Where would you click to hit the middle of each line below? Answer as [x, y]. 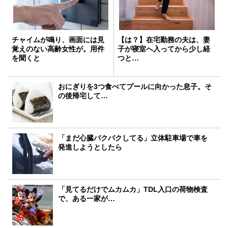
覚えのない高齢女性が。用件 [58, 49]
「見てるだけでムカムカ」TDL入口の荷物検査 [133, 189]
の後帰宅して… [83, 95]
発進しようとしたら [90, 147]
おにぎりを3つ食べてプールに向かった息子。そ [135, 86]
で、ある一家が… [87, 198]
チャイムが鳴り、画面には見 [58, 39]
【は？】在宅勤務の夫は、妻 [164, 39]
